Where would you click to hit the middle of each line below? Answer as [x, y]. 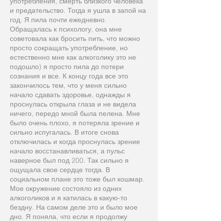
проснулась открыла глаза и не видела [73, 104]
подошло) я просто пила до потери [67, 67]
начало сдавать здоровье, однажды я [70, 95]
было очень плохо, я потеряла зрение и [75, 123]
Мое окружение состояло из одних [66, 188]
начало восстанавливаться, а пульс [67, 151]
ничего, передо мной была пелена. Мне [75, 113]
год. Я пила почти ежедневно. [58, 20]
